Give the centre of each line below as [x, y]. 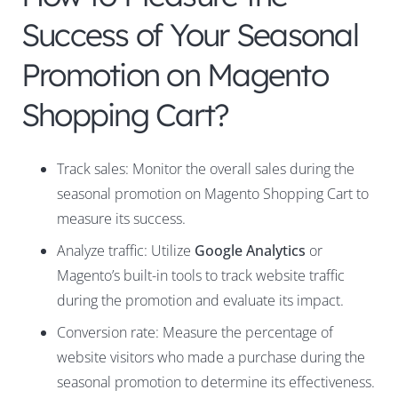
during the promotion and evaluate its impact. [200, 301]
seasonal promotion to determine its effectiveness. [216, 382]
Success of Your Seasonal [190, 35]
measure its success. [121, 219]
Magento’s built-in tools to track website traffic [201, 276]
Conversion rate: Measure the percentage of [195, 333]
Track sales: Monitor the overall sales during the [206, 169]
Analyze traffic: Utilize [126, 251]
